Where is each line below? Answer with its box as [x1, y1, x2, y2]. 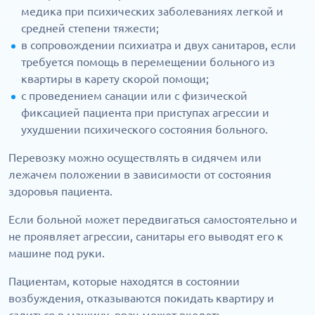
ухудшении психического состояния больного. [21, 123, 268, 136]
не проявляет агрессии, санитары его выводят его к [8, 230, 283, 243]
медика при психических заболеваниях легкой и [21, 5, 283, 18]
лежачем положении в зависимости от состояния [8, 168, 271, 181]
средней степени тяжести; [21, 22, 159, 35]
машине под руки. [8, 247, 105, 260]
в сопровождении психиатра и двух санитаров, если [21, 39, 296, 52]
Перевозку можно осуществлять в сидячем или [8, 151, 262, 165]
